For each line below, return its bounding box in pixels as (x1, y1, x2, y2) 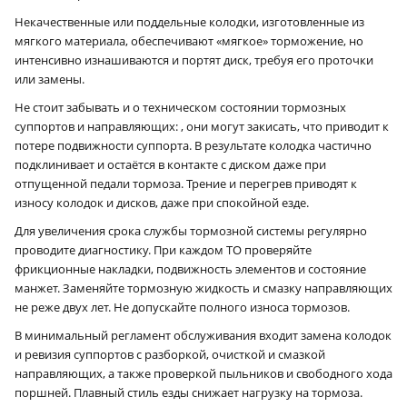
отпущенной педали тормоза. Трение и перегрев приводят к (15, 174, 357, 192)
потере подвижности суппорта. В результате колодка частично (15, 136, 372, 154)
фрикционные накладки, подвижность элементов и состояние (15, 260, 366, 277)
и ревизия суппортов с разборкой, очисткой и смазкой (15, 345, 325, 362)
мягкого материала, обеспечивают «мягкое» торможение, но (15, 32, 363, 49)
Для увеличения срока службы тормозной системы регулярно (15, 222, 367, 239)
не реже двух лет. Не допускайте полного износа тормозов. (15, 298, 350, 315)
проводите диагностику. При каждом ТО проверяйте (15, 241, 312, 258)
